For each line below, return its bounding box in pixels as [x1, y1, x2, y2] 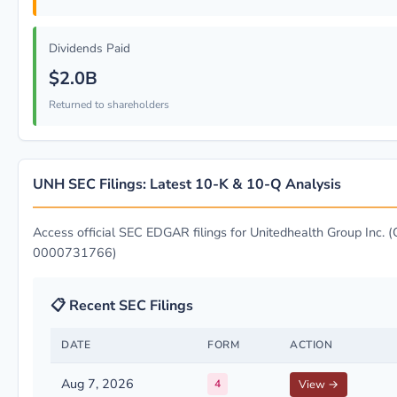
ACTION [290, 338, 332, 352]
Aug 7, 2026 [61, 375, 134, 393]
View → [299, 377, 339, 393]
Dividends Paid [49, 40, 130, 57]
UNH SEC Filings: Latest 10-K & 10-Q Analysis [33, 175, 341, 194]
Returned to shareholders [49, 97, 169, 112]
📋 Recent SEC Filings [51, 296, 193, 315]
